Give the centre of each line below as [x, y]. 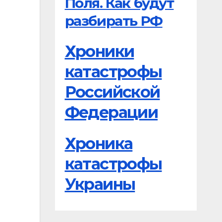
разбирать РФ [113, 21]
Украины [100, 184]
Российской [112, 92]
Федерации [111, 112]
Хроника [99, 144]
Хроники [99, 51]
